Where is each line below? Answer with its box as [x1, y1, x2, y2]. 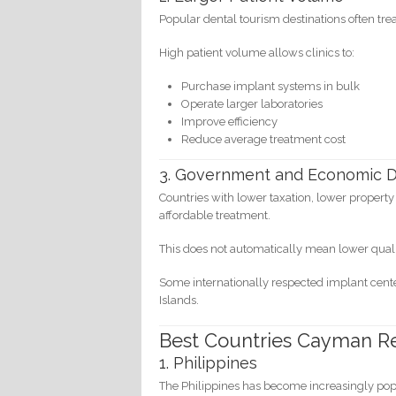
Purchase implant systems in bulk [181, 80, 361, 94]
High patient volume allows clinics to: [159, 46, 355, 60]
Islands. [159, 293, 200, 307]
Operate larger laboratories [181, 97, 324, 111]
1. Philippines [159, 354, 258, 373]
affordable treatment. [159, 208, 271, 222]
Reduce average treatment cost [181, 133, 346, 147]
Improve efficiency [181, 115, 278, 129]
